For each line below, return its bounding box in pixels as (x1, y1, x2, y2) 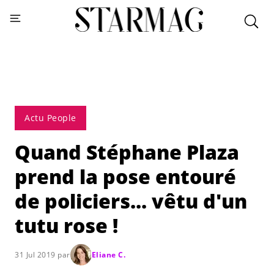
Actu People (24, 112, 76, 124)
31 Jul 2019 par (15, 249, 70, 260)
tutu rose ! (15, 212, 118, 239)
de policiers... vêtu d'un (15, 188, 247, 214)
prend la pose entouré (15, 163, 236, 190)
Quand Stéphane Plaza (15, 139, 239, 165)
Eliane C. (91, 249, 125, 260)
